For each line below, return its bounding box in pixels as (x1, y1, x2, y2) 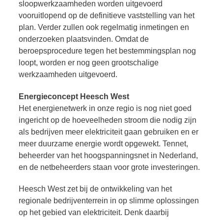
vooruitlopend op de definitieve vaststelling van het (19, 11, 194, 20)
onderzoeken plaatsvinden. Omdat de (19, 34, 149, 43)
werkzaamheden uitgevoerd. (19, 70, 117, 79)
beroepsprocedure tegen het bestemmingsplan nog (19, 46, 196, 55)
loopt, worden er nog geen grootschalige (19, 58, 159, 67)
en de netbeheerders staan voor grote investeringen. (19, 163, 200, 171)
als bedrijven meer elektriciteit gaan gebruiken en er (19, 127, 198, 136)
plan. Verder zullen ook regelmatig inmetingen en (19, 23, 189, 31)
